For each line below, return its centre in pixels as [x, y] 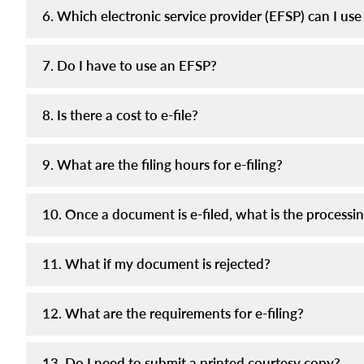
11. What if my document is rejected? [156, 264]
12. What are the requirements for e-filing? [173, 313]
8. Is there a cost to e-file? [120, 115]
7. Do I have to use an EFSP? [130, 65]
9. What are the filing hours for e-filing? [162, 165]
